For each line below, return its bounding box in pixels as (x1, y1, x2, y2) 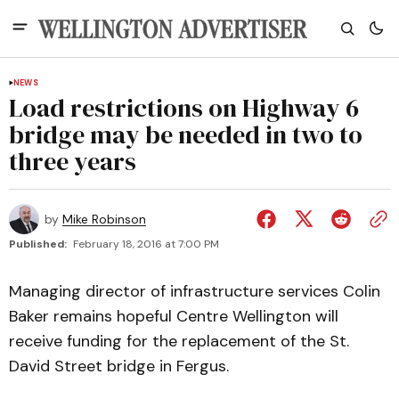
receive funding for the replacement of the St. (9, 330, 349, 352)
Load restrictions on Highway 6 (9, 91, 359, 125)
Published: (9, 237, 67, 251)
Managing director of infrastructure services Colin (9, 281, 380, 302)
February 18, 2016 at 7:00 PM (73, 237, 219, 251)
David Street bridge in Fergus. (9, 355, 229, 377)
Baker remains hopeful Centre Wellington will (9, 305, 338, 327)
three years (9, 144, 136, 178)
